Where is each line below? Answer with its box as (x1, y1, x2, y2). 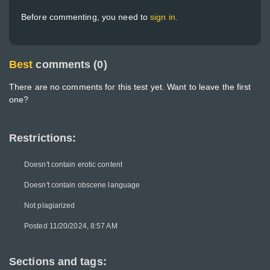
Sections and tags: (9, 256, 107, 268)
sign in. (150, 12, 178, 22)
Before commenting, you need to (21, 12, 151, 22)
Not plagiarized (24, 201, 75, 210)
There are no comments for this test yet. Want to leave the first (9, 82, 251, 92)
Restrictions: (9, 132, 77, 144)
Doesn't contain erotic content (24, 160, 122, 169)
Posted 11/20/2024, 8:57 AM (24, 222, 118, 230)
